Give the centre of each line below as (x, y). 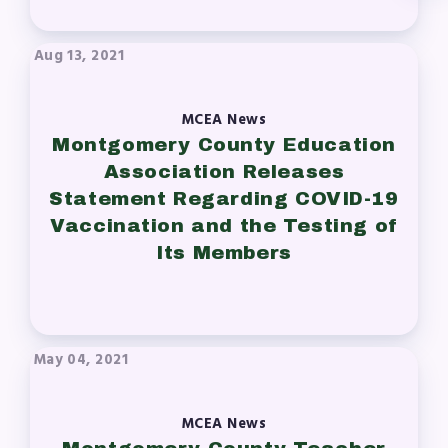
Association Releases (224, 172)
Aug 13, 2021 (79, 56)
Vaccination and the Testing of (224, 226)
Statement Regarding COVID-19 (224, 199)
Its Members (224, 253)
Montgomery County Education (224, 145)
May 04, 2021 (81, 360)
